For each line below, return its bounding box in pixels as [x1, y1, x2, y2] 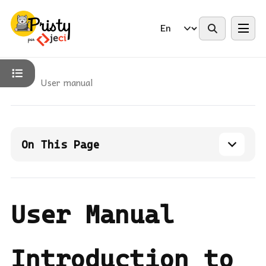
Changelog [63, 27, 111, 39]
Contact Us [150, 27, 203, 39]
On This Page [21, 138, 100, 151]
